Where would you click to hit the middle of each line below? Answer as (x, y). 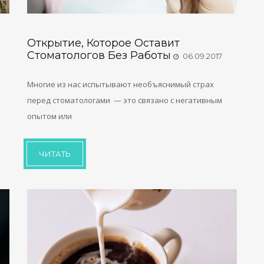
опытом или (49, 116)
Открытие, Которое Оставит (103, 43)
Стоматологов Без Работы (99, 55)
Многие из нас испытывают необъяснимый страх (120, 84)
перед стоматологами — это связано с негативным (124, 100)
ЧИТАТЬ (55, 154)
